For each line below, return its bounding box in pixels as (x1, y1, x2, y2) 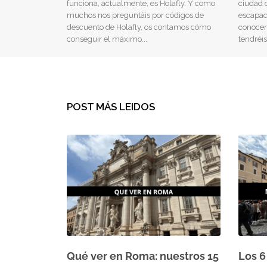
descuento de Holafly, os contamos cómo (67, 22, 211, 32)
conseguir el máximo (67, 34, 142, 44)
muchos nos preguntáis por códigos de (67, 10, 204, 20)
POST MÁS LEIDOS (67, 100, 155, 113)
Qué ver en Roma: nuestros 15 (67, 249, 219, 262)
